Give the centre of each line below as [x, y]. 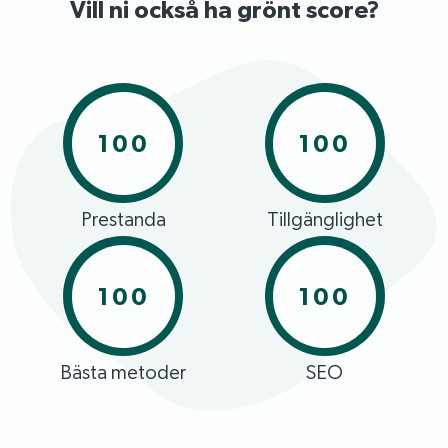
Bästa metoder [123, 372]
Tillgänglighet [324, 219]
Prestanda [123, 219]
